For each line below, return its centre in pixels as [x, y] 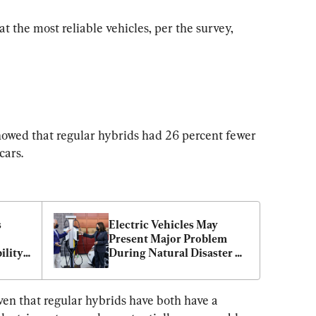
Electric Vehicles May [163, 224]
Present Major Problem [168, 238]
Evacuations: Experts [162, 267]
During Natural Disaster [171, 253]
